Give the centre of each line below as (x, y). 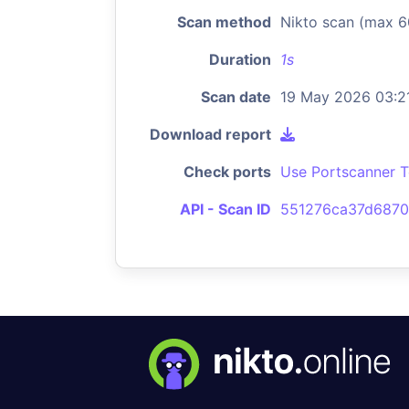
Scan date (236, 97)
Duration (240, 59)
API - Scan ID (225, 209)
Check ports (227, 172)
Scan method (224, 22)
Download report (210, 134)
